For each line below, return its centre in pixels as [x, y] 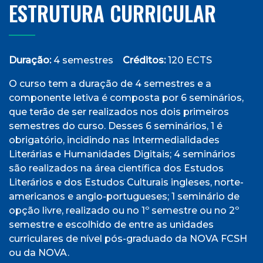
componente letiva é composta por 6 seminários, [126, 98]
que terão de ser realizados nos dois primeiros [119, 112]
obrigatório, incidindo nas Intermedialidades [114, 140]
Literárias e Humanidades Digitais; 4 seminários [122, 154]
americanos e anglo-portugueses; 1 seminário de [124, 196]
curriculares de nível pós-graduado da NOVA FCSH [128, 239]
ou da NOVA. [39, 253]
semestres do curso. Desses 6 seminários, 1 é [116, 126]
